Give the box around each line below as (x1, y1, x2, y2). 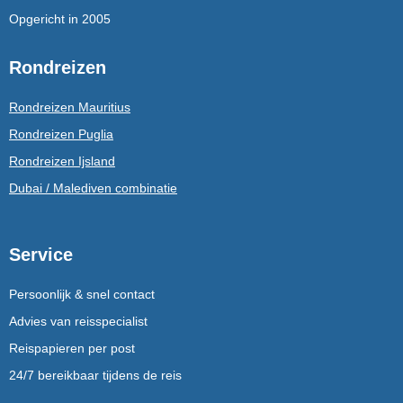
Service (9, 245, 73, 265)
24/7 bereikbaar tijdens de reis (9, 368, 182, 383)
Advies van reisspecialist (9, 314, 148, 329)
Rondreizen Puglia (9, 127, 113, 142)
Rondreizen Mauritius (9, 100, 130, 115)
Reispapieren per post (9, 341, 135, 356)
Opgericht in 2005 (9, 12, 111, 27)
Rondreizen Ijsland (9, 154, 115, 169)
